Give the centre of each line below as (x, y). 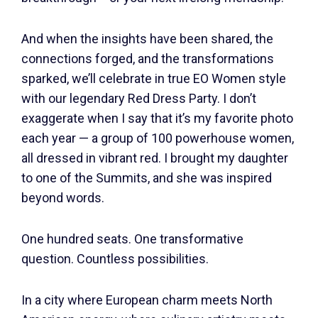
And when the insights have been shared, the (147, 39)
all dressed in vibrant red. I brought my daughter (155, 158)
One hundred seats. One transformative (132, 239)
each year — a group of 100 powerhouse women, (158, 138)
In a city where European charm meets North (147, 300)
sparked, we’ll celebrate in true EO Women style (154, 78)
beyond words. (63, 198)
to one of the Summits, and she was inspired (147, 178)
